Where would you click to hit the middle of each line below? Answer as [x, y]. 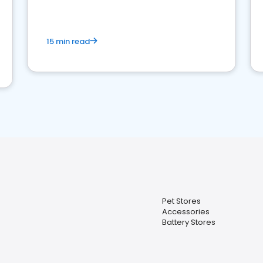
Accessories [186, 212]
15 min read [68, 41]
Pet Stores [181, 201]
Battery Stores [189, 222]
